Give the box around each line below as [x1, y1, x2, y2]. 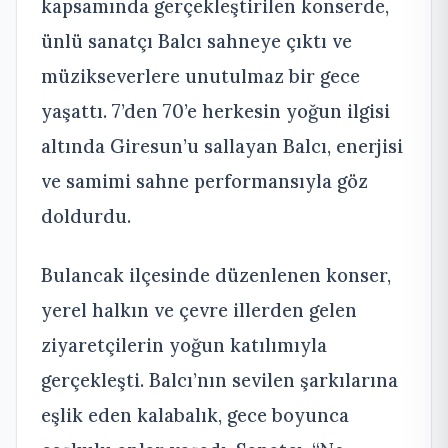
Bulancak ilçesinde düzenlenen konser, [41, 262, 391, 287]
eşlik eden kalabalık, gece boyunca [41, 402, 349, 427]
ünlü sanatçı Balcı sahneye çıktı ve [41, 28, 352, 53]
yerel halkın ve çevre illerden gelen [41, 297, 357, 322]
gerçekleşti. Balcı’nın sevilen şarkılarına [41, 367, 398, 392]
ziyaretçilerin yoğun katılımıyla [41, 332, 327, 357]
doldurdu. [41, 203, 131, 228]
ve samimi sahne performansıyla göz [41, 168, 368, 193]
